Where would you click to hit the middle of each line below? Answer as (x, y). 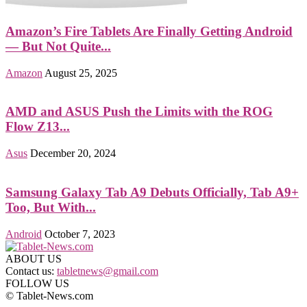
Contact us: (31, 271)
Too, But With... (51, 207)
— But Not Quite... (58, 46)
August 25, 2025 (81, 73)
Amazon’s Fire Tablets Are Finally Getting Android (149, 31)
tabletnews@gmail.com (108, 271)
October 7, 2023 (80, 234)
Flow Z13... (38, 127)
